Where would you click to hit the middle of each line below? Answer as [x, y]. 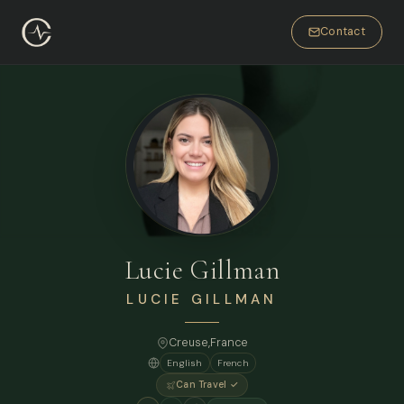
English [185, 363]
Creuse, [189, 343]
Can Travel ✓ [207, 385]
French [233, 363]
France [229, 343]
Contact [343, 32]
